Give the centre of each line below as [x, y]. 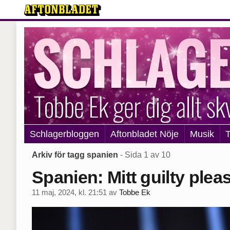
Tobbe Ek [135, 193]
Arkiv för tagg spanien [75, 155]
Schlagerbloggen [64, 134]
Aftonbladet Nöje [145, 134]
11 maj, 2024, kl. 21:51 [69, 193]
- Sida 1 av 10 [145, 155]
